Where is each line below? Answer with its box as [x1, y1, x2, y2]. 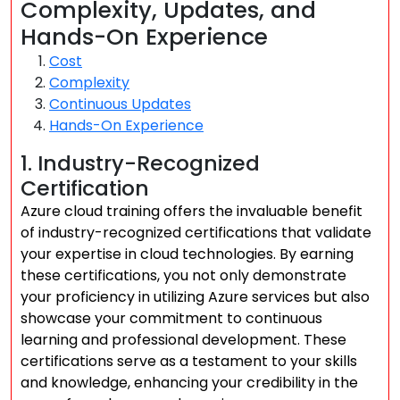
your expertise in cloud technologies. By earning [21, 244, 354, 264]
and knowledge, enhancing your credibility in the [21, 372, 358, 393]
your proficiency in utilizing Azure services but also [21, 287, 370, 307]
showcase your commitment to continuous [21, 308, 322, 329]
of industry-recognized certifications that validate [21, 222, 371, 243]
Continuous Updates [49, 94, 191, 114]
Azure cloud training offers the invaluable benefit [21, 201, 362, 221]
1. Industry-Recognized [21, 148, 260, 178]
